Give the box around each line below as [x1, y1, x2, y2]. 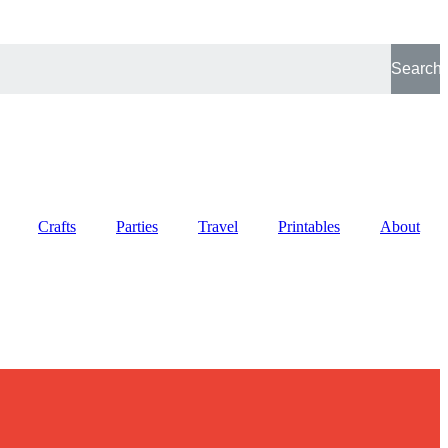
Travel [198, 218, 238, 235]
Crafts [38, 218, 76, 235]
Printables [278, 218, 340, 235]
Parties [116, 218, 158, 235]
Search [390, 60, 442, 77]
